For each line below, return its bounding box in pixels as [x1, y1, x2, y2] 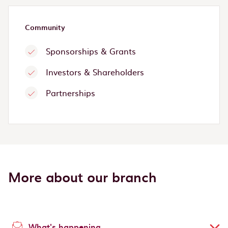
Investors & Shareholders [46, 65, 144, 78]
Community [25, 21, 65, 33]
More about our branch [8, 166, 156, 187]
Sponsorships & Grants [46, 44, 136, 57]
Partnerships [46, 86, 95, 99]
